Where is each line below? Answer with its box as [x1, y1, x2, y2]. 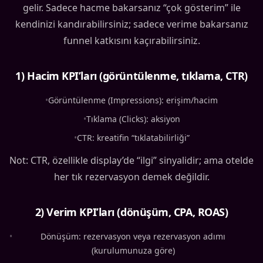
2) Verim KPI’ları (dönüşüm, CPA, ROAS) [35, 205, 228, 220]
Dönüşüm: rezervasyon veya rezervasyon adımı [41, 231, 225, 242]
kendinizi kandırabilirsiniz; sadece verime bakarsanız [15, 18, 248, 31]
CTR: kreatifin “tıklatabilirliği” [76, 132, 190, 144]
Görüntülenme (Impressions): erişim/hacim [48, 95, 218, 106]
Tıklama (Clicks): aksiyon [86, 113, 180, 125]
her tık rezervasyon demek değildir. [53, 170, 210, 184]
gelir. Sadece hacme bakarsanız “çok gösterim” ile [22, 1, 241, 15]
